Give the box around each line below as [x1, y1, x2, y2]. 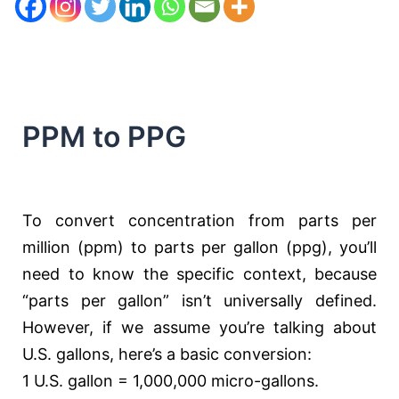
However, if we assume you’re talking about [22, 318, 377, 338]
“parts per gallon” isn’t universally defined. [22, 291, 377, 311]
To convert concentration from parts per [22, 211, 377, 231]
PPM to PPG [22, 119, 186, 155]
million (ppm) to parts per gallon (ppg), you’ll [22, 238, 377, 257]
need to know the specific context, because [22, 265, 377, 284]
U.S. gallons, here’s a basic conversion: [22, 345, 312, 364]
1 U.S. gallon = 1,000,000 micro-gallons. [22, 371, 319, 391]
